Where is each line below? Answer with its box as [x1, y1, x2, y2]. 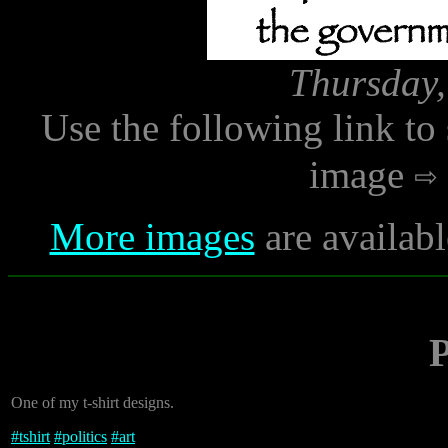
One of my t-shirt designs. [11, 394, 174, 411]
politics [62, 428, 107, 445]
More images [49, 215, 255, 258]
